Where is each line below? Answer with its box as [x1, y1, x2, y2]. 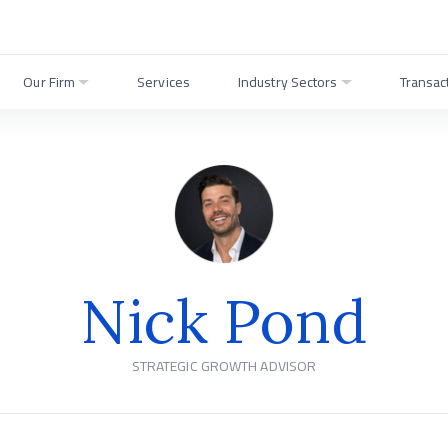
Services [137, 69, 190, 95]
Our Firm [23, 69, 76, 95]
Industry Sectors [237, 69, 338, 95]
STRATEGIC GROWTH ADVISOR [131, 353, 317, 380]
